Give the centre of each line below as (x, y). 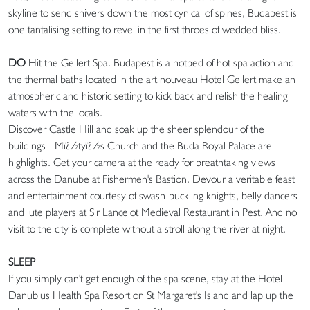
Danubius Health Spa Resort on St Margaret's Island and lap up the (151, 295)
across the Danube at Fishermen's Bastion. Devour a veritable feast (152, 179)
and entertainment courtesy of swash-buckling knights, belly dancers (153, 196)
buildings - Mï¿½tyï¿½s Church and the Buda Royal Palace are (140, 146)
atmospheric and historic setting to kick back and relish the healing (148, 96)
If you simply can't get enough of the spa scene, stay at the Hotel (145, 279)
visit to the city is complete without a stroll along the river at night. (147, 229)
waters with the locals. (55, 113)
